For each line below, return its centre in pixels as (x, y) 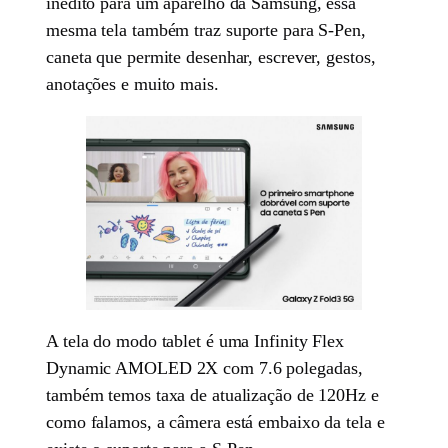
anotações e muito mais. (132, 83)
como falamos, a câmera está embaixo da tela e (215, 422)
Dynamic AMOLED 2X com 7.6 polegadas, (204, 368)
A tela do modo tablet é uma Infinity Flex (195, 341)
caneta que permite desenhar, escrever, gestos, (211, 56)
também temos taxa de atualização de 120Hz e (212, 395)
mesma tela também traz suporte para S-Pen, (206, 29)
